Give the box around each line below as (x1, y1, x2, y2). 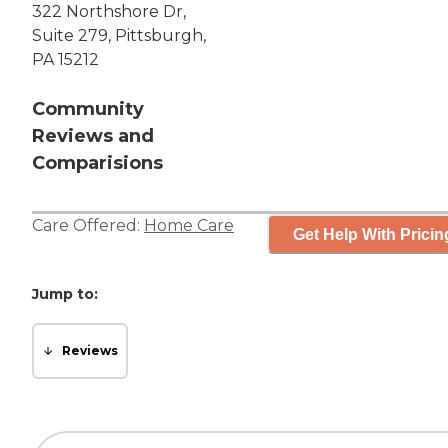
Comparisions (32, 152, 163, 175)
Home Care (144, 216, 234, 236)
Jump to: (32, 285, 98, 304)
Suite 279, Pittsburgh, (32, 26, 206, 46)
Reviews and (32, 125, 154, 148)
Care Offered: (32, 216, 144, 236)
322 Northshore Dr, (32, 2, 186, 22)
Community (32, 98, 144, 121)
